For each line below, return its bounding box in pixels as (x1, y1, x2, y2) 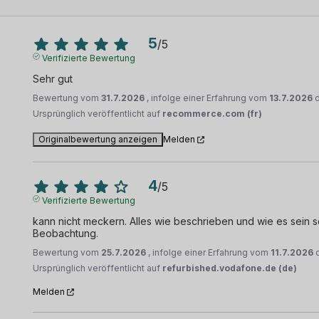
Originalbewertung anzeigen (38, 134, 158, 145)
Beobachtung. (33, 227, 99, 240)
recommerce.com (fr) (162, 108, 263, 120)
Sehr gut (33, 73, 73, 85)
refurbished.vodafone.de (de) (162, 263, 298, 274)
